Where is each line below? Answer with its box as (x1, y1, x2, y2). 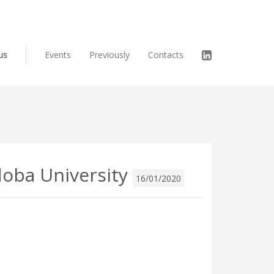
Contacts (148, 49, 183, 61)
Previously (89, 49, 130, 61)
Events (45, 49, 71, 61)
